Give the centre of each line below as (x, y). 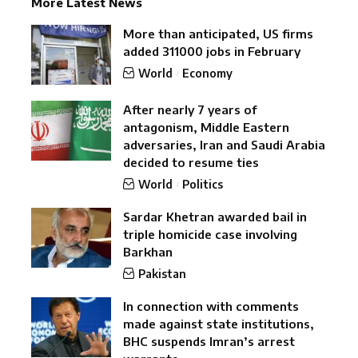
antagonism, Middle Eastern (206, 127)
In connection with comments (211, 306)
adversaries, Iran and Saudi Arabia (224, 145)
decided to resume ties (191, 163)
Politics (203, 185)
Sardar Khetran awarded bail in (215, 217)
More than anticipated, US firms (218, 34)
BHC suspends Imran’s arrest (209, 342)
